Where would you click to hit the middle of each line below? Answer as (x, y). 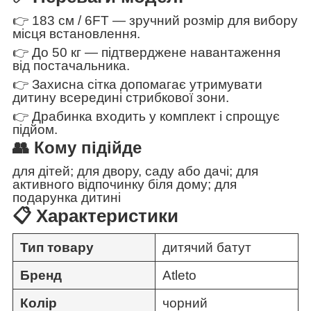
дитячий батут (207, 247)
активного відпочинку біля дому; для (125, 184)
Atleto (179, 275)
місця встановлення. (76, 34)
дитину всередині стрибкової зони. (121, 98)
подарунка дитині (67, 197)
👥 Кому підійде (77, 148)
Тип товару (57, 247)
